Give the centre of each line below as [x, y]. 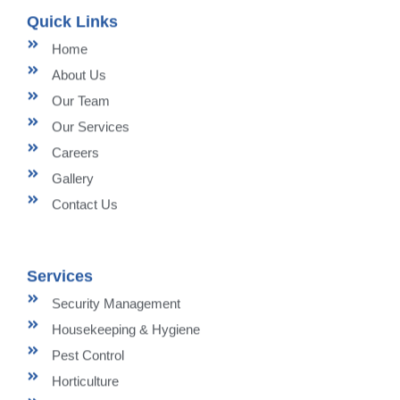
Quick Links [72, 18]
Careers [75, 149]
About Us [79, 71]
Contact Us [84, 201]
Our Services [90, 123]
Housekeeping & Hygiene [125, 326]
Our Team [80, 97]
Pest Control [87, 352]
